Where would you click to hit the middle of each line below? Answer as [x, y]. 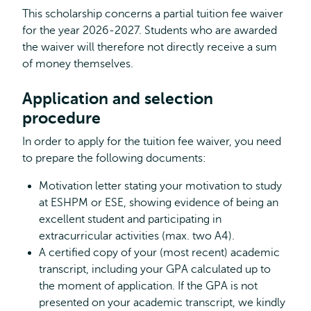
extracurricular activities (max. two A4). [137, 236]
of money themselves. [78, 64]
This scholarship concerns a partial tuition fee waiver [153, 14]
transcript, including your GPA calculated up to [155, 269]
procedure [61, 118]
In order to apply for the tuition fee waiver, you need [152, 142]
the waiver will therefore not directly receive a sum [150, 47]
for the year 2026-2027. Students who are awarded [150, 31]
